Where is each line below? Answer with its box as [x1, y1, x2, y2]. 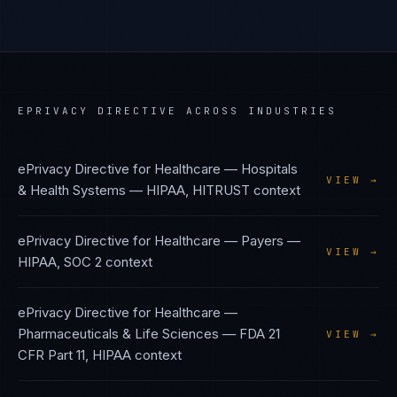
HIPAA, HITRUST [146, 182, 250, 198]
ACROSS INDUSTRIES [177, 105, 337, 117]
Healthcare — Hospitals [154, 160, 298, 177]
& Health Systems [18, 182, 126, 198]
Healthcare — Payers [154, 232, 284, 249]
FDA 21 [239, 325, 280, 342]
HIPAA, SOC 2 [18, 253, 102, 270]
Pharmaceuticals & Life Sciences [18, 325, 219, 342]
